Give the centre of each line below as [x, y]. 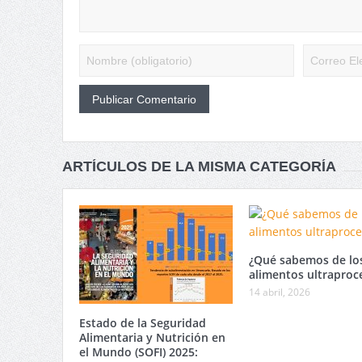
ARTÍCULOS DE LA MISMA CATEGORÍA [199, 167]
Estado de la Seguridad [142, 323]
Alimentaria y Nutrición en [152, 338]
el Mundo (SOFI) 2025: [138, 352]
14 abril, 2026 [279, 293]
